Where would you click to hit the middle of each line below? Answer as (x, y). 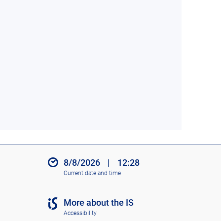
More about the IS (98, 203)
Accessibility (80, 213)
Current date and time (92, 173)
